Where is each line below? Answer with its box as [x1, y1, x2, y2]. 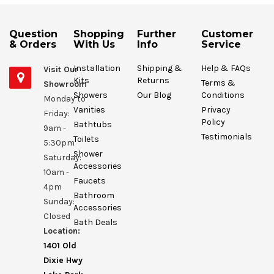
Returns [137, 75, 169, 86]
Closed [43, 211, 70, 222]
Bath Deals [73, 217, 117, 228]
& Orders [9, 39, 56, 51]
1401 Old [43, 240, 76, 251]
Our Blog [137, 90, 171, 101]
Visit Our [43, 64, 78, 75]
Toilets [73, 134, 99, 145]
